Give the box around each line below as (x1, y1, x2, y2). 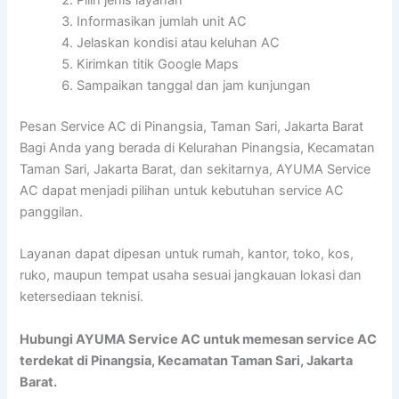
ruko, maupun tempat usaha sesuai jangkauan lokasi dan (20, 267, 362, 284)
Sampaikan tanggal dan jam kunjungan (77, 77, 312, 94)
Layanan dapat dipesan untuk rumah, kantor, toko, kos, (20, 246, 354, 263)
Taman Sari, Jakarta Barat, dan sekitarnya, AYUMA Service (20, 160, 371, 177)
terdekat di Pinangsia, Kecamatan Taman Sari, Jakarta (20, 352, 354, 369)
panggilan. (20, 203, 84, 220)
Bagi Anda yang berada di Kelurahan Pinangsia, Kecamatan (20, 139, 376, 156)
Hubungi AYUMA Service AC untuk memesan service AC (20, 330, 378, 347)
